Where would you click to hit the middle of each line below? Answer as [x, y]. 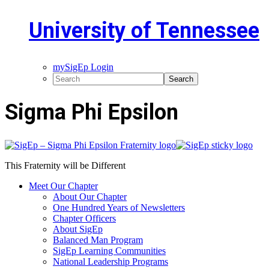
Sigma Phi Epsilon [92, 112]
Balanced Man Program [98, 240]
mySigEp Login [83, 67]
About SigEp [78, 229]
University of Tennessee [144, 30]
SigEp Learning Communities [109, 250]
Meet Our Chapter [63, 186]
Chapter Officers [84, 218]
